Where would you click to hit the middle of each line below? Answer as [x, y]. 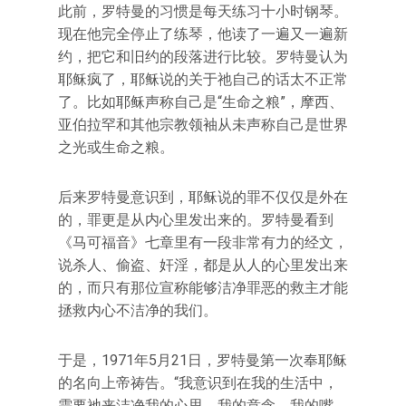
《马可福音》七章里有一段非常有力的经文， [203, 242]
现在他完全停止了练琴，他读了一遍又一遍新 [203, 34]
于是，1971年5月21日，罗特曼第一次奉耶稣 [203, 360]
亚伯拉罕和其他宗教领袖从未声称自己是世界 [203, 125]
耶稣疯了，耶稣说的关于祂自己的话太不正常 [203, 79]
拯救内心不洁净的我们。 [138, 310]
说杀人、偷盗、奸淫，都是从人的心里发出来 [203, 265]
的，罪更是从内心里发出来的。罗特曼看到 [196, 220]
